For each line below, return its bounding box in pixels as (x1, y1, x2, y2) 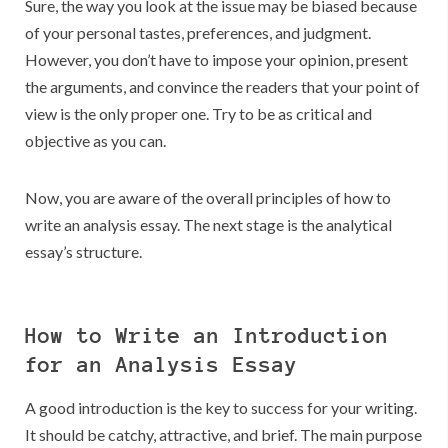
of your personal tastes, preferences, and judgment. (25, 23, 371, 43)
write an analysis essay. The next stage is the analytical (25, 215, 392, 235)
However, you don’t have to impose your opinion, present (25, 50, 408, 70)
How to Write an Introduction (25, 322, 389, 349)
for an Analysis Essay (25, 351, 298, 378)
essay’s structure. (25, 242, 142, 262)
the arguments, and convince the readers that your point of (25, 77, 420, 97)
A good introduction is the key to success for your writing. (25, 398, 417, 418)
